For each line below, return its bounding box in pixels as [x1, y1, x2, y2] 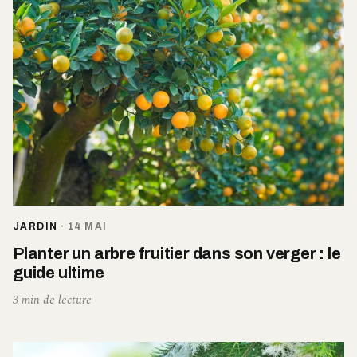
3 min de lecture [13, 290, 92, 309]
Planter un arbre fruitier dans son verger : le [13, 244, 341, 262]
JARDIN [13, 220, 58, 232]
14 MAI [67, 220, 108, 232]
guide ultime [13, 263, 104, 281]
